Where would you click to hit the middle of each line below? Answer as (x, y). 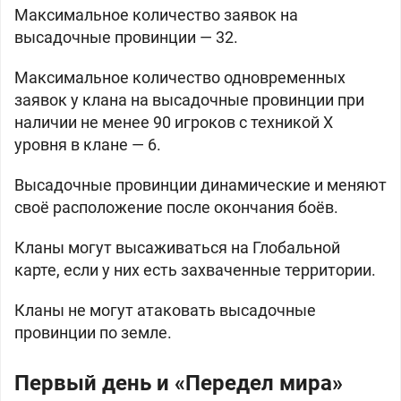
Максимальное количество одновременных (180, 77)
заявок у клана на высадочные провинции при (189, 100)
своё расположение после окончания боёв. (176, 207)
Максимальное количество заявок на (156, 15)
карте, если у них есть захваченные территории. (195, 270)
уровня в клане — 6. (88, 145)
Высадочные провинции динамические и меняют (200, 185)
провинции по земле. (93, 333)
